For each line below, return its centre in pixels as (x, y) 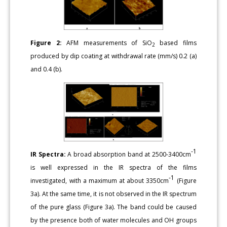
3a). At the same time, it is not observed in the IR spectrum (113, 194)
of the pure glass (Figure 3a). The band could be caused (113, 207)
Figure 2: (49, 43)
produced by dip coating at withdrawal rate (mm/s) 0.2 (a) (113, 56)
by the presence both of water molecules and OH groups (113, 220)
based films (176, 43)
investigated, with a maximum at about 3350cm (100, 181)
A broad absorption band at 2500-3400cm (128, 155)
